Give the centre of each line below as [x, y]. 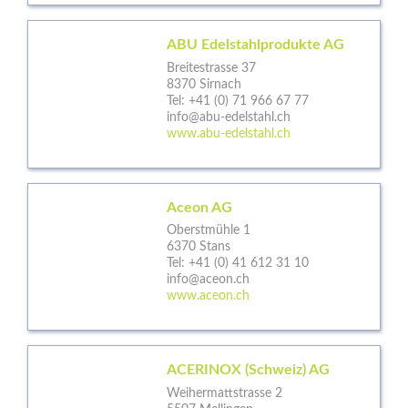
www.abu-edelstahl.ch [229, 133]
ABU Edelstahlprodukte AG [255, 44]
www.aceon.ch [208, 296]
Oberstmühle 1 [209, 231]
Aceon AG [199, 207]
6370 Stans [199, 247]
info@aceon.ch [208, 280]
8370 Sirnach [204, 84]
